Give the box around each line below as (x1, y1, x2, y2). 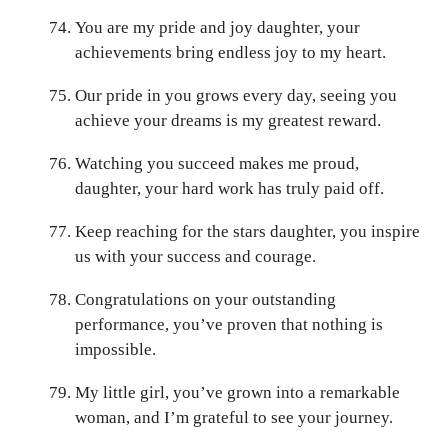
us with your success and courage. (75, 246, 316, 266)
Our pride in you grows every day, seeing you (75, 85, 397, 105)
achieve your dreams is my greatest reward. (75, 110, 381, 130)
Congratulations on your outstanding (75, 289, 336, 309)
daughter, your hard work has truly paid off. (75, 178, 384, 198)
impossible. (75, 339, 156, 359)
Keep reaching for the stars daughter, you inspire (75, 221, 420, 241)
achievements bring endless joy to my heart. (75, 42, 386, 62)
